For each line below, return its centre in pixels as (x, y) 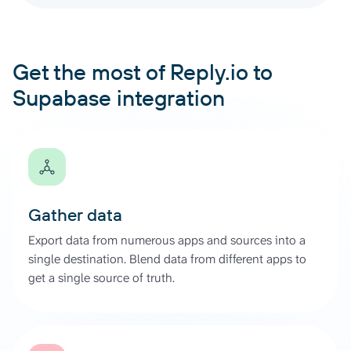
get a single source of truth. (101, 277)
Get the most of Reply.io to (143, 71)
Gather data (75, 214)
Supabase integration (119, 97)
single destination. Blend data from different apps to (167, 259)
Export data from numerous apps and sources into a (167, 240)
